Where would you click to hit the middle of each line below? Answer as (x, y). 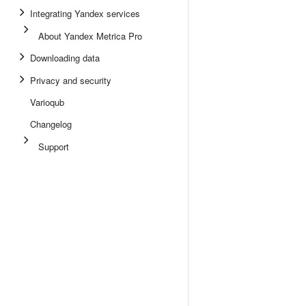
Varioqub (47, 102)
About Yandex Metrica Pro (90, 36)
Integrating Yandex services (85, 13)
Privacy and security (71, 80)
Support (54, 147)
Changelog (51, 124)
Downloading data (65, 58)
